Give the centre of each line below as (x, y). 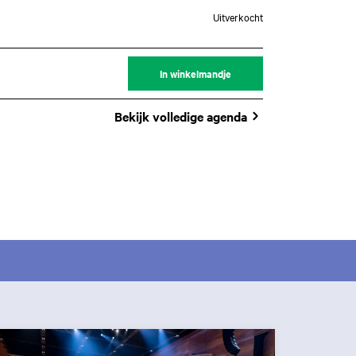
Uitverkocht (238, 17)
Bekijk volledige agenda (181, 116)
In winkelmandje (195, 74)
